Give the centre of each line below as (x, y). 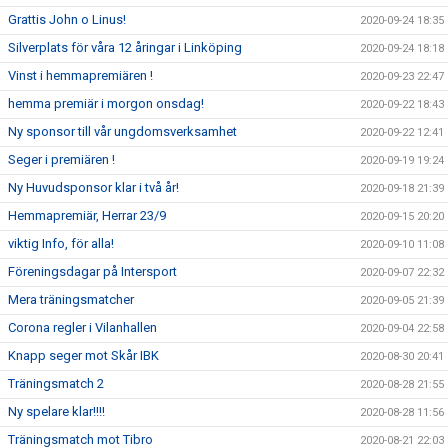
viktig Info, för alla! (61, 243)
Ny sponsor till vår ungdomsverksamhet (122, 131)
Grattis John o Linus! (67, 19)
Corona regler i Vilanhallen (82, 327)
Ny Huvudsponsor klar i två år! (93, 187)
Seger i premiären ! (61, 159)
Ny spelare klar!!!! (56, 411)
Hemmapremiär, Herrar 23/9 (87, 215)
